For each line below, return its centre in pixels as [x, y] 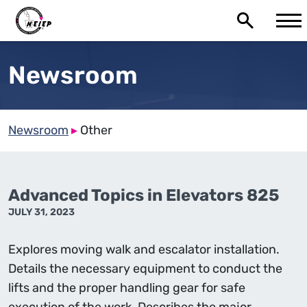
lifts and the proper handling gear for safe [127, 288]
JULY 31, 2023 [41, 212]
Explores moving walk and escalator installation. [144, 249]
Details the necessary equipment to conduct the [145, 269]
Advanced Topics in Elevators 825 [144, 195]
